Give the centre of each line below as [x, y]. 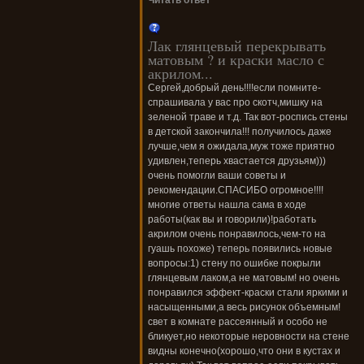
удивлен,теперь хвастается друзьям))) [237, 161]
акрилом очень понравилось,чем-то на [237, 234]
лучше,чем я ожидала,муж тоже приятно [241, 147]
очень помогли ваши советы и [217, 176]
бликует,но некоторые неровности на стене [249, 337]
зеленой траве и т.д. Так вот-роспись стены [248, 117]
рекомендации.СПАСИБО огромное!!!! [236, 191]
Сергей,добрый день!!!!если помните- [234, 88]
